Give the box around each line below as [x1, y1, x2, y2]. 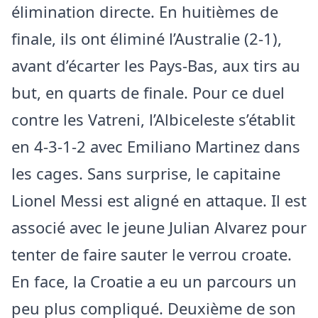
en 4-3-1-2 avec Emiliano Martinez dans [11, 135, 300, 157]
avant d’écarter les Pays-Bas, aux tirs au [11, 54, 300, 76]
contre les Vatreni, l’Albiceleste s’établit [11, 108, 295, 130]
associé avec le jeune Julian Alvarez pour [11, 216, 307, 238]
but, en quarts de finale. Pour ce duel [11, 81, 285, 103]
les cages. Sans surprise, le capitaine [11, 162, 280, 184]
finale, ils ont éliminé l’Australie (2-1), [11, 27, 282, 49]
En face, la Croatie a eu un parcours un [11, 270, 297, 292]
